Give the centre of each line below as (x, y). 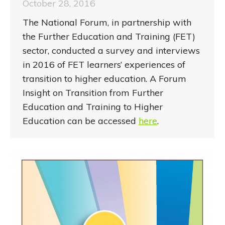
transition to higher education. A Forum (104, 79)
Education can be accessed (81, 121)
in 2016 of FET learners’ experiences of (104, 65)
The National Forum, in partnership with (107, 23)
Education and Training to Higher (93, 107)
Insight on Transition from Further (93, 93)
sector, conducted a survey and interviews (111, 51)
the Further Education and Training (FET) (109, 37)
